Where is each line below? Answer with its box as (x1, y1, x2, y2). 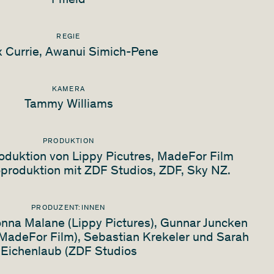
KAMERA (51, 85, 86, 93)
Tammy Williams (24, 98, 113, 112)
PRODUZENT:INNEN (31, 204, 106, 212)
